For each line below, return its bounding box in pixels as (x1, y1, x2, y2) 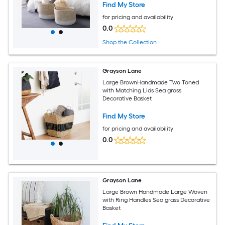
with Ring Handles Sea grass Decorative (102, 196, 210, 203)
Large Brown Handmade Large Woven (102, 188, 208, 195)
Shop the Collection (102, 39, 157, 46)
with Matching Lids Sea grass (102, 86, 182, 94)
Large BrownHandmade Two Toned (102, 78, 199, 86)
